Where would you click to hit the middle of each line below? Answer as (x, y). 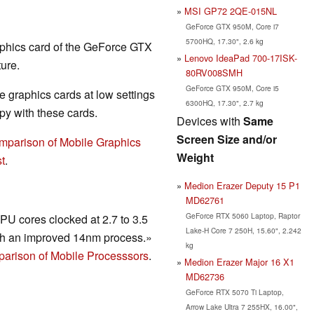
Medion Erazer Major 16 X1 (239, 261)
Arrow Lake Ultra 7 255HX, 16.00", (241, 306)
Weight (195, 157)
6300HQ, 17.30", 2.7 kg (224, 102)
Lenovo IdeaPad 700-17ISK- (241, 57)
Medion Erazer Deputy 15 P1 (242, 185)
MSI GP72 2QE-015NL (231, 11)
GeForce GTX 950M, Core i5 (232, 88)
